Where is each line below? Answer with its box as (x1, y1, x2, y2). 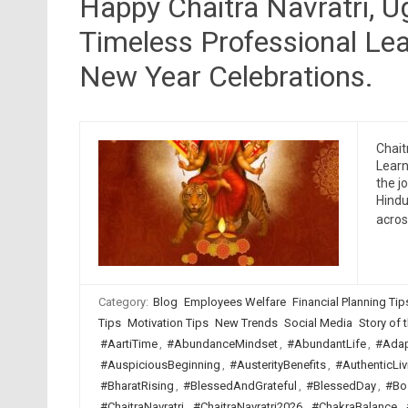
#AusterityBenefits (229, 358, 326, 372)
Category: (97, 295, 151, 309)
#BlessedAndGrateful (182, 379, 297, 393)
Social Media (283, 316, 352, 330)
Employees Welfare (183, 295, 286, 309)
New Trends (214, 316, 278, 330)
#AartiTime (99, 337, 158, 351)
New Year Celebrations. (78, 59, 373, 94)
